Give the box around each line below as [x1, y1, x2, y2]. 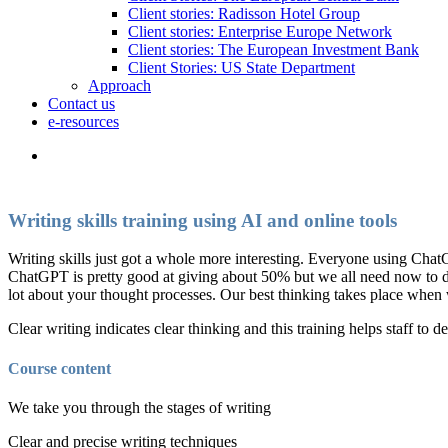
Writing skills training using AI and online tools [8, 209, 397, 231]
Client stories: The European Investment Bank [128, 41, 419, 58]
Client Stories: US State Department [128, 59, 355, 76]
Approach [88, 77, 151, 94]
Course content [8, 359, 111, 377]
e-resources [48, 113, 119, 130]
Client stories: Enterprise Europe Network [128, 23, 392, 40]
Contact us [48, 95, 115, 112]
